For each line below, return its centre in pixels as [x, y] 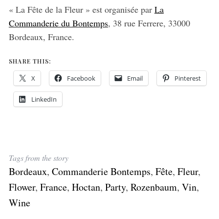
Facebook [81, 78]
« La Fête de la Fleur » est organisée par [81, 9]
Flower [22, 187]
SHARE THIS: [30, 61]
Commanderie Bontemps [101, 171]
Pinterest [187, 78]
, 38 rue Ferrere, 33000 [149, 23]
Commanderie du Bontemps [58, 23]
